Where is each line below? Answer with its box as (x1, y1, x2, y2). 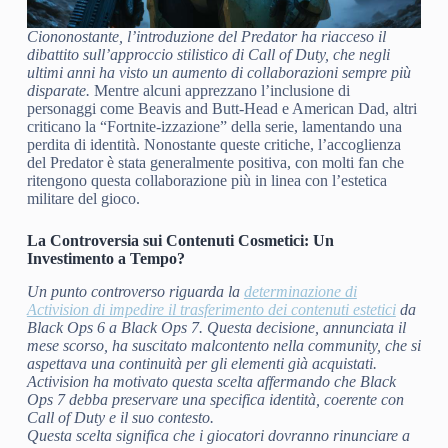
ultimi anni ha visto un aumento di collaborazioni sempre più (26, 63, 411, 81)
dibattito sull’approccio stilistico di (26, 45, 248, 63)
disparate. (26, 81, 90, 99)
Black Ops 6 (26, 318, 105, 336)
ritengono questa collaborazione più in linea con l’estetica (26, 171, 387, 189)
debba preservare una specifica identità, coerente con (64, 390, 404, 408)
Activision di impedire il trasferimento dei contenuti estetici (26, 300, 396, 318)
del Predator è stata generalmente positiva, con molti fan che (26, 153, 404, 171)
